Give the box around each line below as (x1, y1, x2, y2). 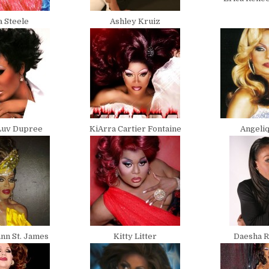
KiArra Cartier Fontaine (89, 124, 181, 133)
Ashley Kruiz (110, 17, 161, 26)
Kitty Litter (113, 232, 157, 241)
